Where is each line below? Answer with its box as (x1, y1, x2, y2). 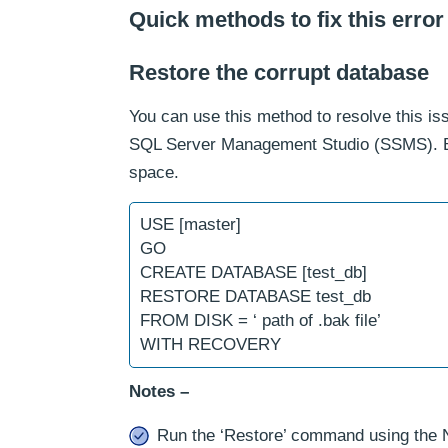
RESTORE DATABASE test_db (140, 287, 371, 306)
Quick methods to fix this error (129, 7, 444, 32)
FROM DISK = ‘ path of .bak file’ (140, 311, 381, 330)
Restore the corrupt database (129, 60, 429, 85)
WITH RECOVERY (140, 335, 281, 354)
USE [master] (140, 215, 241, 234)
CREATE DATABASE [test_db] (140, 263, 367, 282)
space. (129, 163, 179, 182)
